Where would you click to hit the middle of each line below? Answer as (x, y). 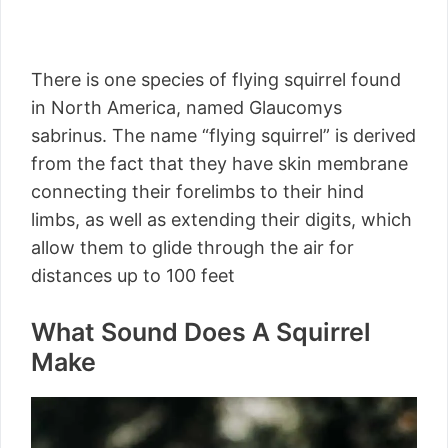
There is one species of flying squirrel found (216, 80)
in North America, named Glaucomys (186, 108)
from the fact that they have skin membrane (219, 164)
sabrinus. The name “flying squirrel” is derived (223, 136)
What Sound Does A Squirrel (201, 332)
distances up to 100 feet (133, 276)
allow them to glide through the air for (192, 248)
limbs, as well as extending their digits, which (221, 220)
